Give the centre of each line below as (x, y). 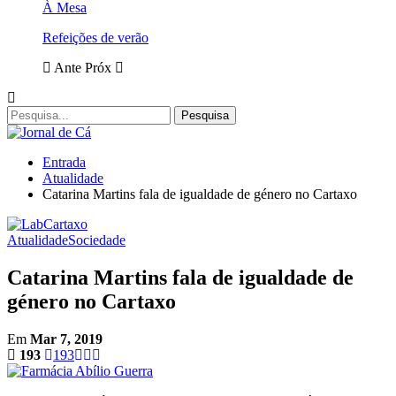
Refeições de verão (95, 38)
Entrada (64, 162)
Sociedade (97, 240)
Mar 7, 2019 (66, 339)
